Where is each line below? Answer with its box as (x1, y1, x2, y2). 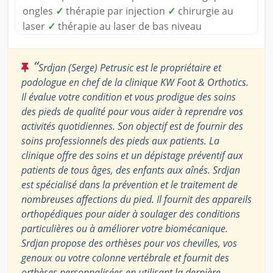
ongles (23, 4, 55, 18)
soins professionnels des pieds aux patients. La (21, 133, 219, 147)
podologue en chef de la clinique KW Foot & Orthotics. (21, 75, 249, 89)
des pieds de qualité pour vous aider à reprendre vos (21, 104, 243, 118)
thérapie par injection (63, 4, 168, 18)
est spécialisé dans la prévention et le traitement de (21, 177, 238, 191)
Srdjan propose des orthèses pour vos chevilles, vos (21, 236, 237, 250)
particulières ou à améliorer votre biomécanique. (21, 221, 228, 235)
